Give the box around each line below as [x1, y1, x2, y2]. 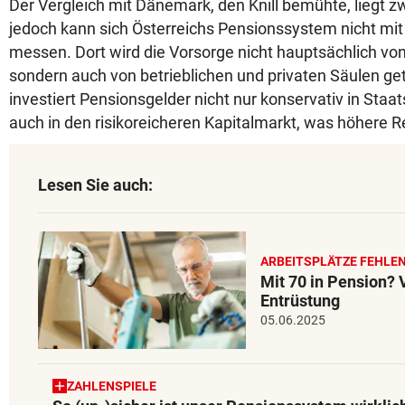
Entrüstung [260, 290, 340, 310]
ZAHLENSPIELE [67, 378, 156, 393]
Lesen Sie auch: [38, 175, 153, 194]
